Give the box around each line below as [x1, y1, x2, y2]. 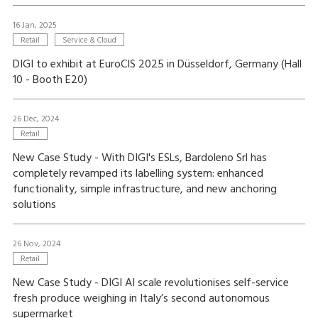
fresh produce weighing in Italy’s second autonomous [12, 290, 270, 308]
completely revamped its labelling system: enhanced [12, 165, 263, 183]
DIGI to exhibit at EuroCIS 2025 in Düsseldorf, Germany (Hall [12, 55, 302, 74]
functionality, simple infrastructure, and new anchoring [12, 180, 277, 199]
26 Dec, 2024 [12, 112, 59, 126]
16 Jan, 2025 [12, 18, 57, 33]
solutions [12, 196, 56, 214]
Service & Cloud [62, 34, 116, 47]
